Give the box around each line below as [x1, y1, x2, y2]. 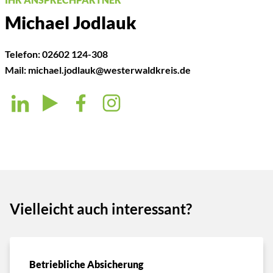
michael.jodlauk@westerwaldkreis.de [28, 63, 191, 76]
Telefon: [5, 48, 42, 60]
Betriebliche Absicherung [29, 258, 143, 271]
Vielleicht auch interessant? [10, 199, 192, 218]
